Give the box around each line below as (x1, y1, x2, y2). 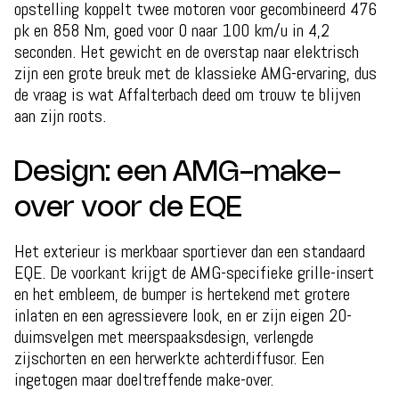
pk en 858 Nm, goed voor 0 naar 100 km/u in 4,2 (14, 18, 330, 42)
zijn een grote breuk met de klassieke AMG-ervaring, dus (14, 61, 377, 85)
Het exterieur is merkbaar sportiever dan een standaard (14, 239, 365, 263)
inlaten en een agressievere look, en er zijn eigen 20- (14, 303, 352, 327)
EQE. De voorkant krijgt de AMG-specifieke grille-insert (14, 260, 374, 284)
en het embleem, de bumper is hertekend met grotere (14, 281, 350, 305)
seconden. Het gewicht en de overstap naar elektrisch (14, 39, 359, 63)
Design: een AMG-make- (14, 159, 341, 186)
